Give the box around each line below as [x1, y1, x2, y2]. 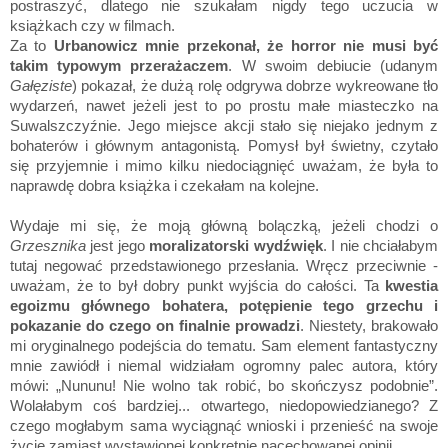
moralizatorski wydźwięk [149, 237, 323, 255]
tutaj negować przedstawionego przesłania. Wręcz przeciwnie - [10, 257, 438, 275]
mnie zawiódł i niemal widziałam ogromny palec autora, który [10, 357, 438, 375]
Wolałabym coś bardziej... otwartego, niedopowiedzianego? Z [10, 397, 438, 415]
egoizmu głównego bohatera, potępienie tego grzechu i [10, 297, 438, 315]
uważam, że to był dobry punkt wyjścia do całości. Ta [10, 277, 385, 295]
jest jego [86, 237, 150, 255]
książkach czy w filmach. [10, 17, 175, 35]
